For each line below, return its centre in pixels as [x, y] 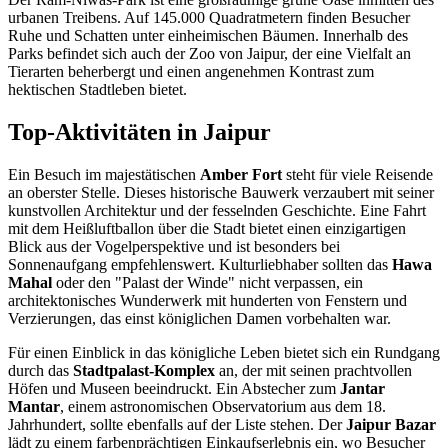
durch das [40, 371]
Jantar [362, 389]
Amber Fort [241, 175]
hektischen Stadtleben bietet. [97, 90]
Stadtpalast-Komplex [144, 371]
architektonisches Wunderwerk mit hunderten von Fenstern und [207, 301]
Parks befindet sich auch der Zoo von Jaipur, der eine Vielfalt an [209, 54]
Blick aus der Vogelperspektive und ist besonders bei [174, 247]
